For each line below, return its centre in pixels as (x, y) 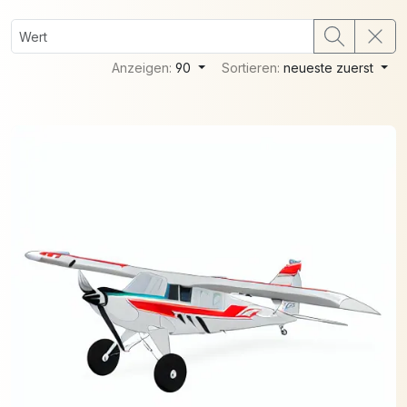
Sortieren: (253, 68)
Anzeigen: (144, 68)
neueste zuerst (331, 68)
